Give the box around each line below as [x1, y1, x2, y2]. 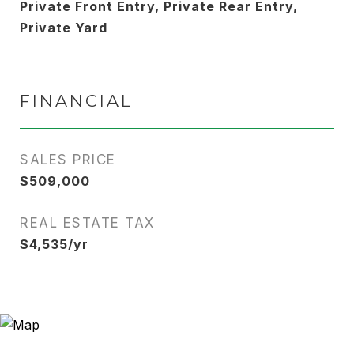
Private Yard [20, 20, 107, 36]
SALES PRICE [20, 152, 116, 168]
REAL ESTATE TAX [20, 215, 155, 231]
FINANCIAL [20, 91, 133, 111]
